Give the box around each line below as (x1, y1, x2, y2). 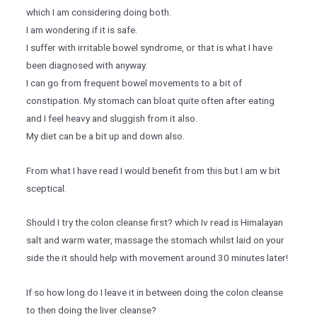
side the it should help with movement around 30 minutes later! (25, 252, 288, 264)
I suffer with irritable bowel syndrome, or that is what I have (25, 41, 272, 53)
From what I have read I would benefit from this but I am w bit (25, 164, 280, 176)
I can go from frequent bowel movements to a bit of (25, 76, 242, 88)
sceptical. (25, 182, 67, 194)
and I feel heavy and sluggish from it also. (25, 112, 197, 124)
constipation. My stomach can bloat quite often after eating (25, 94, 275, 106)
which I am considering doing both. (25, 6, 171, 18)
